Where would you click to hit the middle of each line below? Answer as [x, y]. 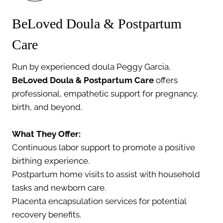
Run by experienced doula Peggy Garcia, [91, 66]
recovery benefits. [47, 214]
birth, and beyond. [47, 107]
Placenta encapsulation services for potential [99, 201]
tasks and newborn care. [59, 187]
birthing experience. [51, 161]
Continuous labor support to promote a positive [104, 147]
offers [166, 80]
